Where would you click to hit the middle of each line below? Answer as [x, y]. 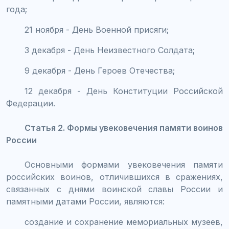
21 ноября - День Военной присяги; [97, 29]
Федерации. [31, 103]
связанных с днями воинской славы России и [114, 189]
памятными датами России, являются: [85, 201]
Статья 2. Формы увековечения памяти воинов [124, 128]
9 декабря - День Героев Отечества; [100, 70]
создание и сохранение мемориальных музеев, [124, 222]
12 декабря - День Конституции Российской [124, 91]
